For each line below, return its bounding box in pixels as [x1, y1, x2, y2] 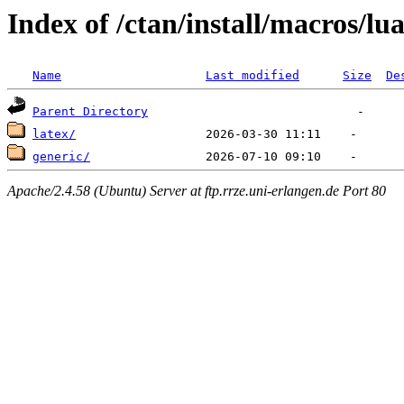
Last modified [206, 69, 299, 83]
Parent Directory [32, 105, 148, 119]
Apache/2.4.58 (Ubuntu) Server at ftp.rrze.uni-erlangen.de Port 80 [7, 182, 386, 198]
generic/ [32, 150, 90, 164]
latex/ [32, 127, 76, 142]
